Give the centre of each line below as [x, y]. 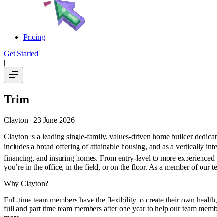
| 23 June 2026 [51, 120]
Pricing [34, 37]
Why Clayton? [26, 183]
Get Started [21, 54]
